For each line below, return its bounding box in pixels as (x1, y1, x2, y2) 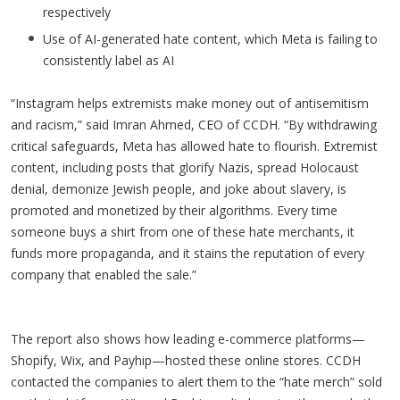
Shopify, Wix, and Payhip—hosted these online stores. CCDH (11, 351, 361, 369)
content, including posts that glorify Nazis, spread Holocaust (11, 158, 359, 176)
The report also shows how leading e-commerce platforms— (11, 329, 365, 347)
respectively (43, 3, 114, 21)
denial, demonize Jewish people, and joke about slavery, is (11, 179, 346, 197)
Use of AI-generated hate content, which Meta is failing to (43, 29, 378, 47)
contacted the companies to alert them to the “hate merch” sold (11, 372, 382, 390)
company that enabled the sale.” (11, 265, 200, 283)
